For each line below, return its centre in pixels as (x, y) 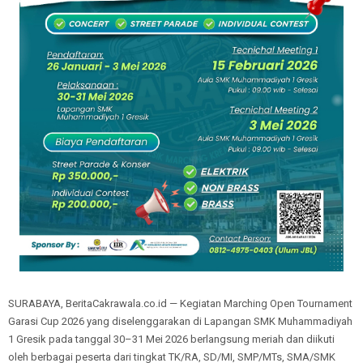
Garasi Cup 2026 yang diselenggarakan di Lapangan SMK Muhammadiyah (180, 322)
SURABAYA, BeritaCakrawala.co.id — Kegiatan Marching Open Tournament (180, 304)
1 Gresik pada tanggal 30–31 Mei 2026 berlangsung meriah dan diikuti (171, 340)
